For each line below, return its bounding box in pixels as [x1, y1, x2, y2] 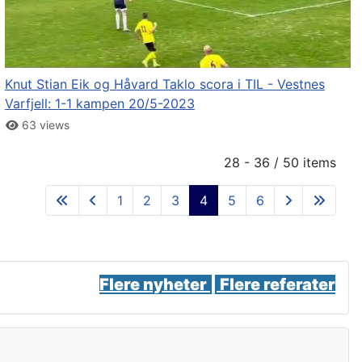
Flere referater [220, 274, 335, 294]
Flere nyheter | [99, 274, 220, 294]
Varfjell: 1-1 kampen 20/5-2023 [4, 95, 195, 112]
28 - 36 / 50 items [224, 154, 336, 170]
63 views [19, 117, 70, 132]
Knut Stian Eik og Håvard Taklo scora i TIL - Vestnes [4, 75, 325, 92]
